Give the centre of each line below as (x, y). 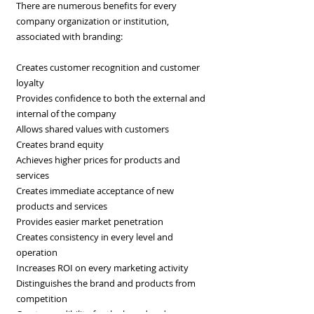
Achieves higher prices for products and (98, 160)
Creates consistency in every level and (95, 237)
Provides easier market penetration (90, 221)
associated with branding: (69, 36)
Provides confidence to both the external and (111, 98)
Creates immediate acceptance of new (95, 191)
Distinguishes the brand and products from (106, 283)
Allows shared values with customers (93, 129)
